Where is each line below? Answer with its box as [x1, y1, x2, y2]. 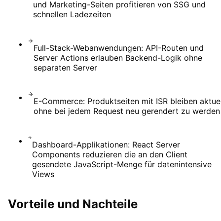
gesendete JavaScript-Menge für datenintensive [32, 159, 212, 170]
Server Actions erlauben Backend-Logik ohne [33, 53, 202, 63]
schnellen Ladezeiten [33, 9, 111, 20]
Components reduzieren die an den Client [32, 149, 188, 160]
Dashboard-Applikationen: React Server [32, 140, 181, 150]
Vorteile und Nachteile [8, 197, 138, 212]
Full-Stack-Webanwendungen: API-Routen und [33, 43, 204, 53]
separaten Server [33, 63, 97, 73]
